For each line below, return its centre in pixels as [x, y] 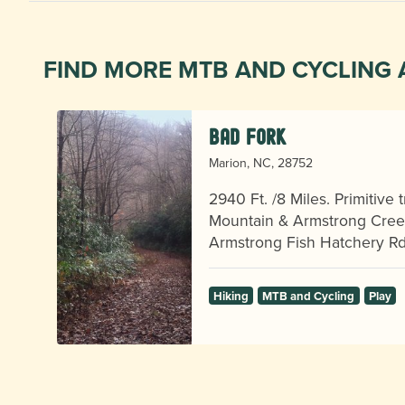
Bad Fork [247, 137]
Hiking [231, 296]
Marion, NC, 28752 [260, 162]
